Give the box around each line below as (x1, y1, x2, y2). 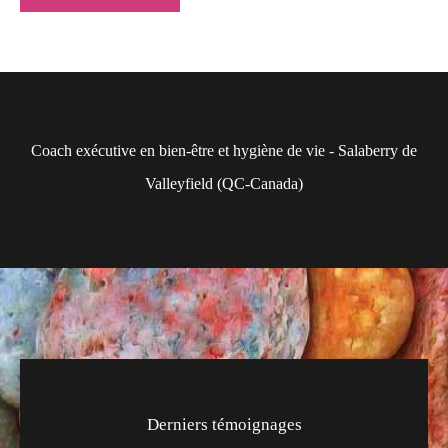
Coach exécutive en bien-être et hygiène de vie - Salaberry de (31, 141, 417, 159)
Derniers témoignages (146, 414, 302, 434)
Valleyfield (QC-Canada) (145, 174, 303, 192)
